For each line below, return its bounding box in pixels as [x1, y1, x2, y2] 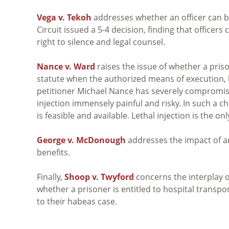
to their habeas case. [37, 195, 117, 207]
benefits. [37, 146, 70, 158]
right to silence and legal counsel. [37, 36, 165, 48]
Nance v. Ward [37, 60, 95, 72]
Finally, [37, 171, 64, 182]
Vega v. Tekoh [37, 11, 91, 23]
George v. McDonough [37, 134, 126, 146]
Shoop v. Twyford [64, 171, 134, 182]
